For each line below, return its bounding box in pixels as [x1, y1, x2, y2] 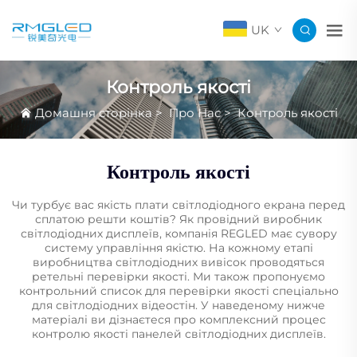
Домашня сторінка [34, 104, 152, 120]
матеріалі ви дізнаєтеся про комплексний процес [31, 312, 326, 328]
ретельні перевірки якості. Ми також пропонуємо [32, 269, 325, 284]
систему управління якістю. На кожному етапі [44, 241, 313, 256]
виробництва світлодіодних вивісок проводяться [33, 255, 324, 270]
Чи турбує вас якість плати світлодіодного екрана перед [12, 198, 345, 213]
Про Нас [168, 104, 221, 120]
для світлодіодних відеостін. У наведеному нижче [32, 298, 325, 313]
